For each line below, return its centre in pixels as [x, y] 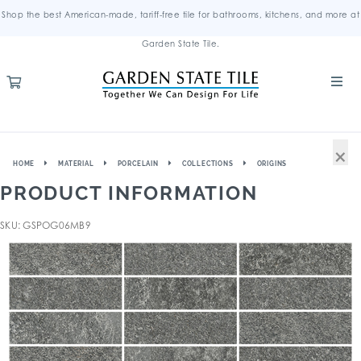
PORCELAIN [138, 164]
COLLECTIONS [207, 164]
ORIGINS [272, 164]
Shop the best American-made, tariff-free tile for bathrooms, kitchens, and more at [180, 15]
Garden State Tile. [180, 44]
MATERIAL [76, 164]
